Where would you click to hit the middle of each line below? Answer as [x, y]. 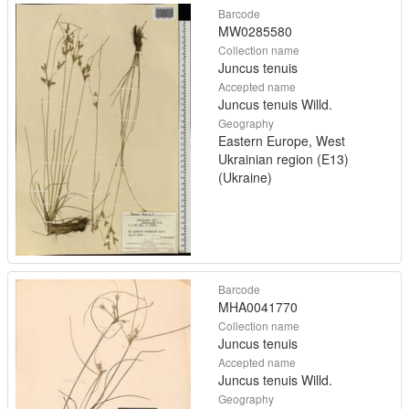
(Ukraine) [245, 178]
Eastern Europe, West [282, 141]
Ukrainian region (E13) [283, 159]
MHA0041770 [258, 306]
